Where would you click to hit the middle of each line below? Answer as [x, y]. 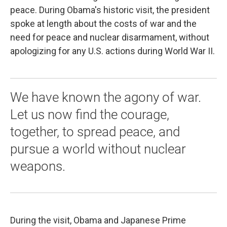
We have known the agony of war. [106, 97]
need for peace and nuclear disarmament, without [110, 37]
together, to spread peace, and [95, 131]
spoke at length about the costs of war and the [103, 23]
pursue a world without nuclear [98, 149]
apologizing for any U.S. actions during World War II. [112, 51]
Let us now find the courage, [90, 114]
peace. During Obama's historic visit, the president [110, 10]
